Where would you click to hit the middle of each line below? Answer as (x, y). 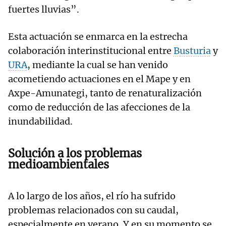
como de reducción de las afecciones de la (99, 107)
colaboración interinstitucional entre (91, 51)
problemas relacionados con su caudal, (93, 210)
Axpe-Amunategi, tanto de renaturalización (105, 93)
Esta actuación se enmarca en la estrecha (98, 37)
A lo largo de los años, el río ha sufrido (92, 196)
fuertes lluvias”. (44, 10)
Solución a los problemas (75, 154)
